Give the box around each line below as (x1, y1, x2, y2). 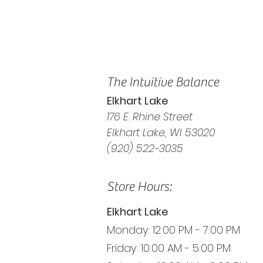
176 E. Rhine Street (107, 109, 193, 124)
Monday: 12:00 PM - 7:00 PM (107, 222, 240, 237)
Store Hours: (107, 178, 171, 194)
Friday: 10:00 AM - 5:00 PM (107, 240, 231, 255)
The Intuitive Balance (107, 74, 219, 90)
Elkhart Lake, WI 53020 (107, 124, 215, 140)
